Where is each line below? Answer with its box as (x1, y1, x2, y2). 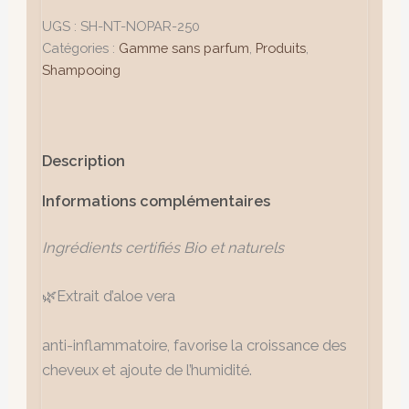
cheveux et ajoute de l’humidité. (42, 361, 253, 379)
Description (42, 152, 126, 171)
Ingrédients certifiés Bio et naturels (42, 239, 285, 257)
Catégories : (42, 40, 120, 57)
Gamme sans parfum (119, 40, 250, 57)
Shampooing (42, 62, 121, 79)
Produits (256, 40, 307, 57)
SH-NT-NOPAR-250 (80, 18, 201, 35)
